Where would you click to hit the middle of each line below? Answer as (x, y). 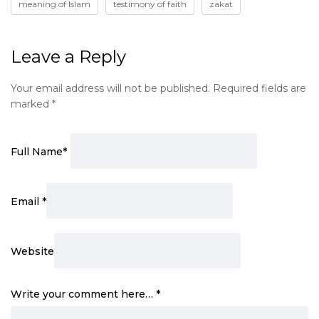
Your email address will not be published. (110, 89)
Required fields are (260, 89)
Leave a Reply (68, 57)
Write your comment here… (83, 294)
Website (32, 251)
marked (31, 104)
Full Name (37, 151)
